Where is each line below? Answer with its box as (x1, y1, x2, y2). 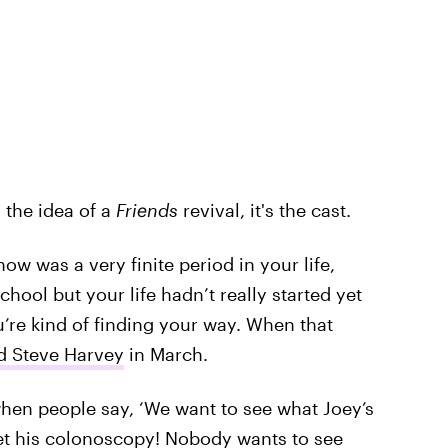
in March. (123, 343, 208, 366)
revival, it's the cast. (177, 199, 351, 222)
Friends (110, 199, 178, 222)
